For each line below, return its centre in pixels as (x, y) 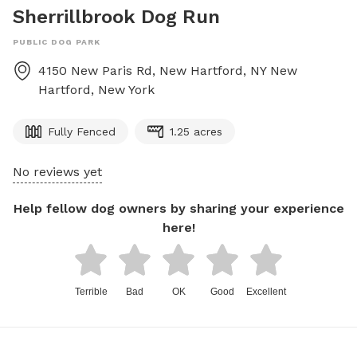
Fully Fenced (82, 131)
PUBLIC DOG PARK (57, 42)
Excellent (266, 292)
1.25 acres (196, 131)
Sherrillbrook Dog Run (116, 17)
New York (126, 90)
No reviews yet (57, 172)
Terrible (91, 292)
